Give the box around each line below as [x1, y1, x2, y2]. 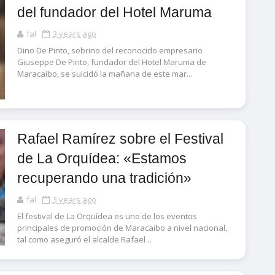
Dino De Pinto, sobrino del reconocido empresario [17, 45, 203, 56]
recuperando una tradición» [17, 170, 192, 186]
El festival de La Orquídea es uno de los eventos [17, 211, 197, 222]
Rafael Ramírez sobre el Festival [17, 131, 223, 147]
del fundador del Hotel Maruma [17, 4, 212, 20]
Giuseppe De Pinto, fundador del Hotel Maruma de [17, 56, 206, 68]
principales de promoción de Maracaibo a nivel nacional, [17, 222, 227, 233]
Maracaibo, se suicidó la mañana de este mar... [17, 68, 192, 79]
